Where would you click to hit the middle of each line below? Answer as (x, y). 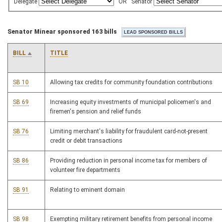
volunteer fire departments (85, 170)
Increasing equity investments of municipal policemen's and (131, 102)
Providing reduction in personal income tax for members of (129, 161)
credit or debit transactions (86, 141)
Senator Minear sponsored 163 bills (62, 32)
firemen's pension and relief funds (96, 112)
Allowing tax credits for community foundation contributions (131, 83)
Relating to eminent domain (87, 190)
